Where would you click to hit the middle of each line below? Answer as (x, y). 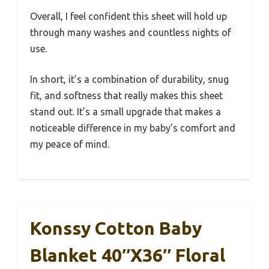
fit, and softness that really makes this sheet (126, 95)
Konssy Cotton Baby (116, 228)
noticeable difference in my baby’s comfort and (133, 128)
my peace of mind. (70, 144)
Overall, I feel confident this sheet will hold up (128, 16)
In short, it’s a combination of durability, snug (129, 79)
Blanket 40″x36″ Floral (128, 255)
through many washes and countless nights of (131, 32)
